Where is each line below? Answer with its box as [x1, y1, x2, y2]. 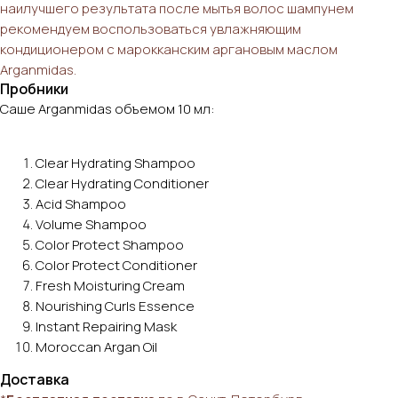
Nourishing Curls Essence [36, 296, 195, 315]
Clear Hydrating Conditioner [36, 173, 209, 193]
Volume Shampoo [36, 214, 147, 234]
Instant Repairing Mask [36, 316, 177, 336]
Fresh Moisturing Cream [36, 275, 185, 295]
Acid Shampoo [36, 194, 126, 213]
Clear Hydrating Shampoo [36, 153, 195, 172]
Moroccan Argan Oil [36, 337, 157, 356]
